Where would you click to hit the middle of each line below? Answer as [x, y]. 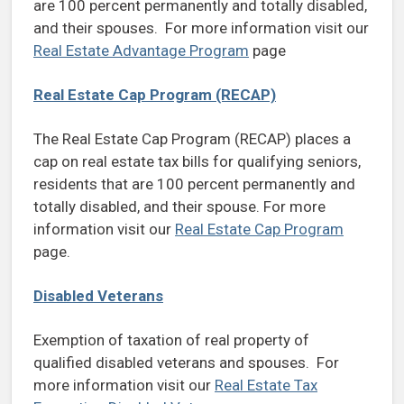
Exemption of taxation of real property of [171, 340]
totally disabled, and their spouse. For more [179, 207]
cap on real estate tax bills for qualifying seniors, [197, 162]
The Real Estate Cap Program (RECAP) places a [192, 139]
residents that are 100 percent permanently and [194, 184]
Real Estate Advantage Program [141, 51]
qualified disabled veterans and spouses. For [186, 363]
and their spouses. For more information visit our [201, 28]
